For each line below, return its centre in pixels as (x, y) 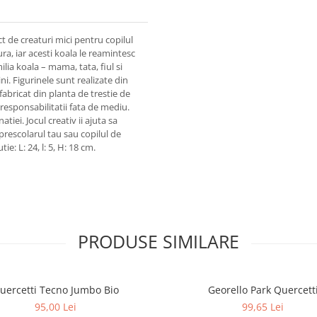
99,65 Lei (263, 307)
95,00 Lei (56, 307)
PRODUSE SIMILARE (158, 241)
